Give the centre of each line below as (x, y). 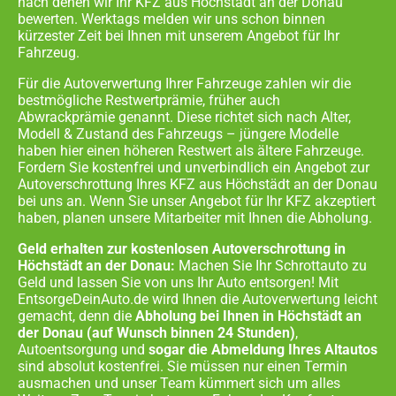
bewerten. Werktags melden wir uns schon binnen (171, 19)
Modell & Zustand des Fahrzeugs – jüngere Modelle (178, 133)
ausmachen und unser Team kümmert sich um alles (179, 383)
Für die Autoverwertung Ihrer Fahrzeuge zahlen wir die (184, 83)
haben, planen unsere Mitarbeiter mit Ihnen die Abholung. (195, 217)
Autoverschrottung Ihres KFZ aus (122, 184)
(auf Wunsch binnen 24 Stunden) (189, 332)
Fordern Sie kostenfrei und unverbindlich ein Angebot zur (194, 167)
